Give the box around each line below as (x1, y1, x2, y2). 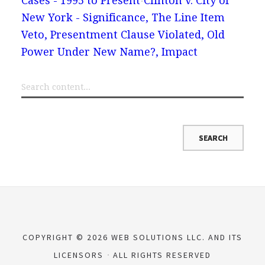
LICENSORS (54, 249, 106, 260)
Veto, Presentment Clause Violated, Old (21, 28, 225, 41)
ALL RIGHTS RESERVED (110, 249, 211, 260)
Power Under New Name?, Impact (21, 45, 198, 58)
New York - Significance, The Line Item (21, 11, 225, 24)
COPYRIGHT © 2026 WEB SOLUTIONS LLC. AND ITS (22, 231, 243, 243)
